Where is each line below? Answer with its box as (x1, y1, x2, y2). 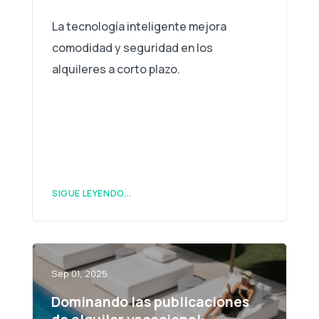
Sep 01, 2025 (51, 267, 108, 281)
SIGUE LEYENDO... (52, 187, 132, 200)
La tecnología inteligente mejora (52, 19, 226, 35)
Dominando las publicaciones (51, 292, 249, 312)
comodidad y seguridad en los (52, 40, 213, 56)
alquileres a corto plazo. (52, 61, 180, 78)
